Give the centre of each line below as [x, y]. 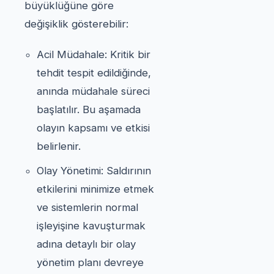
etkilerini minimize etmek [95, 189]
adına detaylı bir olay [86, 244]
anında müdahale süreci [93, 91]
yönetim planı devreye [90, 262]
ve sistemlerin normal [87, 207]
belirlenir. [59, 146]
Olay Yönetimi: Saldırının [94, 170]
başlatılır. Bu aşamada [89, 109]
